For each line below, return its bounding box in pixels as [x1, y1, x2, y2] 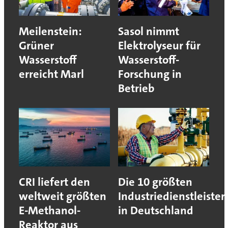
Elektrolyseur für [118, 38, 201, 53]
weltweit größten [18, 188, 106, 204]
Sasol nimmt [118, 23, 179, 39]
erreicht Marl [18, 66, 84, 81]
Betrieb [118, 80, 155, 96]
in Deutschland [118, 203, 193, 218]
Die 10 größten [118, 174, 192, 189]
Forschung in [118, 66, 182, 81]
